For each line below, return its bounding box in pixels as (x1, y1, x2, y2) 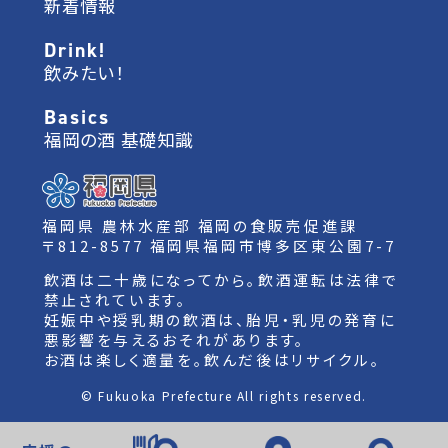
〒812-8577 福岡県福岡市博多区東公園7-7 (42, 235, 396, 257)
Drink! (43, 37, 106, 64)
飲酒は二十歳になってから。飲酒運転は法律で (43, 269, 399, 291)
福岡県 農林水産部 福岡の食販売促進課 (42, 215, 358, 237)
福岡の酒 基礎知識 (43, 126, 194, 152)
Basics (43, 103, 110, 130)
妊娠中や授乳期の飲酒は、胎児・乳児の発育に (43, 309, 397, 331)
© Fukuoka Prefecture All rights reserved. (80, 386, 368, 404)
